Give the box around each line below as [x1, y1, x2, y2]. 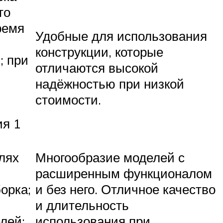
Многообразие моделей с [35, 149, 185, 166]
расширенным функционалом [35, 165, 212, 182]
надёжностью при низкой [35, 76, 184, 92]
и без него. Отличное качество [35, 181, 216, 198]
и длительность [35, 197, 129, 214]
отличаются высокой [35, 60, 158, 76]
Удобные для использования [35, 28, 207, 44]
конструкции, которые [35, 44, 163, 60]
